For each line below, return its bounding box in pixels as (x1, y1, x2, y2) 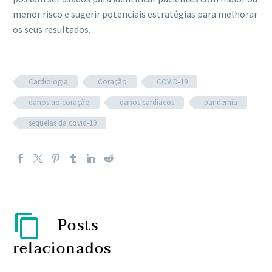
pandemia (204, 97, 237, 107)
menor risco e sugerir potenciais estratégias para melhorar (13, 7, 257, 20)
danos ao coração (29, 97, 90, 107)
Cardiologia (29, 76, 68, 87)
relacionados (13, 236, 112, 261)
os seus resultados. (13, 22, 90, 35)
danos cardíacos (120, 97, 174, 107)
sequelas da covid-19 (29, 117, 97, 128)
